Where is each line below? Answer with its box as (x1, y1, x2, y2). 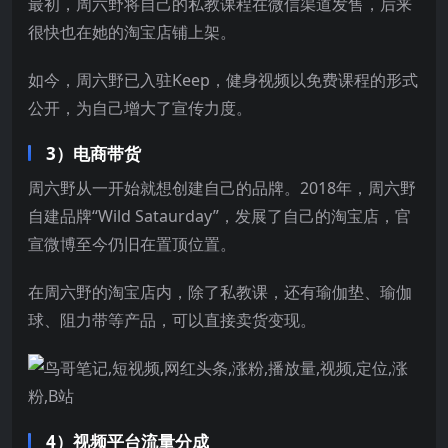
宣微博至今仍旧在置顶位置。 (28, 232, 236, 255)
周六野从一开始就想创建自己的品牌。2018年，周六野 (28, 176, 416, 199)
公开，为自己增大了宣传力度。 (28, 96, 252, 119)
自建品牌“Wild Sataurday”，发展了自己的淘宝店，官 (28, 204, 411, 227)
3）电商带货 (46, 141, 141, 165)
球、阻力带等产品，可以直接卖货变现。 (28, 308, 316, 331)
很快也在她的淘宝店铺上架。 (28, 20, 236, 43)
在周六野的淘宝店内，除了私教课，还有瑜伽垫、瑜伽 (28, 280, 412, 303)
